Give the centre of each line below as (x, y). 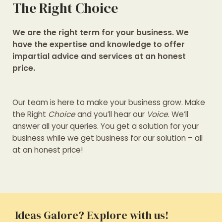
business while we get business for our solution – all (108, 138)
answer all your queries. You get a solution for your (106, 126)
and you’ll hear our (111, 114)
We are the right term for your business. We (101, 33)
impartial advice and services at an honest (99, 56)
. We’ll (178, 114)
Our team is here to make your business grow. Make (109, 102)
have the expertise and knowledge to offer (99, 45)
